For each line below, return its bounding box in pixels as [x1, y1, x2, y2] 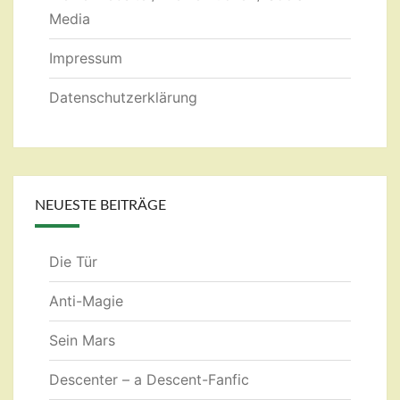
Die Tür [49, 253, 97, 271]
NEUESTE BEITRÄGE [35, 198, 166, 213]
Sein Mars [49, 331, 115, 350]
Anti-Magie [49, 292, 123, 311]
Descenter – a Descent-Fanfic [49, 371, 249, 389]
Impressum [49, 49, 122, 68]
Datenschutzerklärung [49, 88, 197, 107]
